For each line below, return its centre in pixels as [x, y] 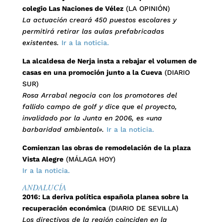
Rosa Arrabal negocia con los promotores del [99, 95]
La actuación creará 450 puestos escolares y [99, 20]
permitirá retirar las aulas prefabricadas [93, 31]
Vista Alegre [43, 159]
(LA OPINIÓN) [146, 8]
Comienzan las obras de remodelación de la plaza [106, 148]
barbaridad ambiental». [63, 129]
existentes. [40, 43]
